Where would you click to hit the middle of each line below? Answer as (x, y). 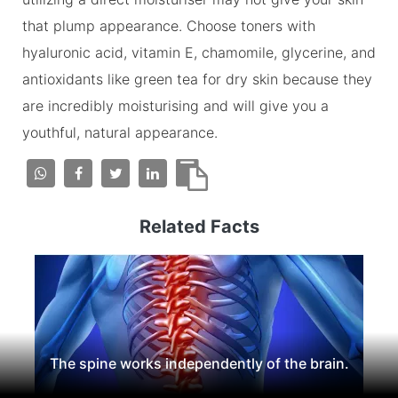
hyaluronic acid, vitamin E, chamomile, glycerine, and (199, 52)
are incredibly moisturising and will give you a (175, 105)
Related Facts (199, 226)
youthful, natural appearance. (120, 132)
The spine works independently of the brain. (199, 363)
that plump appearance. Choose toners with (169, 25)
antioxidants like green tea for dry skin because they (197, 79)
